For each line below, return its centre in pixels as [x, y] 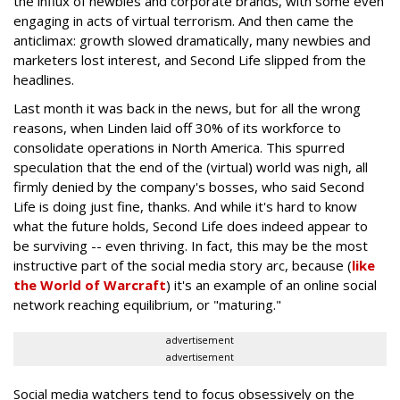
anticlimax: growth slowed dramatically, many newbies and [192, 40]
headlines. [44, 79]
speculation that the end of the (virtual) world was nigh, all [191, 167]
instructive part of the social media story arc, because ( [183, 265]
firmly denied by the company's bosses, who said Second [189, 187]
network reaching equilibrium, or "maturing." [147, 304]
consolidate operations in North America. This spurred [179, 147]
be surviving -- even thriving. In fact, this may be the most [191, 246]
